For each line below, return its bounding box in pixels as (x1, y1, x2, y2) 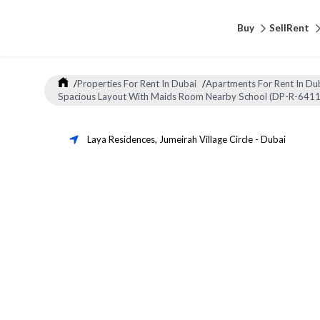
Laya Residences (87, 134, 155, 145)
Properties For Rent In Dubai (77, 78, 197, 90)
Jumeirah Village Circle (159, 134, 253, 145)
